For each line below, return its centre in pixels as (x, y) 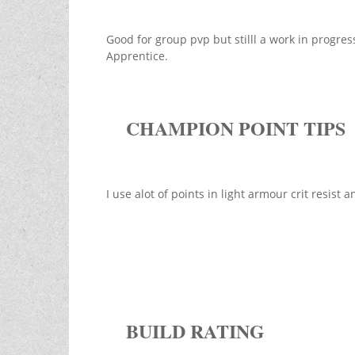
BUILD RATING (195, 331)
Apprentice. (137, 56)
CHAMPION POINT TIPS (235, 128)
